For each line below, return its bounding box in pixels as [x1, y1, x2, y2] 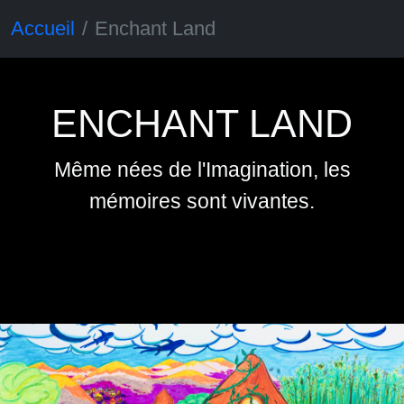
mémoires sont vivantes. [89, 189, 315, 213]
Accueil [11, 17, 75, 40]
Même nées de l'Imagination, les [53, 158, 351, 181]
